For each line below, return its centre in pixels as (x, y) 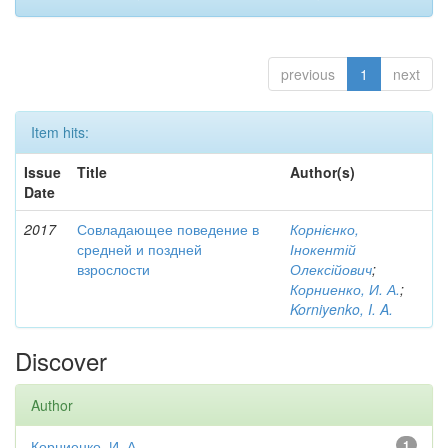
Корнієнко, (324, 229)
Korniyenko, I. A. (341, 309)
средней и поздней (139, 249)
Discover (61, 360)
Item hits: (60, 132)
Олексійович (331, 269)
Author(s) (322, 172)
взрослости (113, 269)
